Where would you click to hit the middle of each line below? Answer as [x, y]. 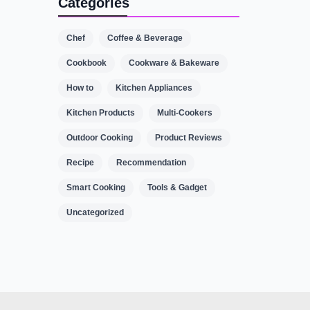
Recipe [80, 162]
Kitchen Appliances [154, 88]
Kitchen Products [100, 112]
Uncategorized [95, 212]
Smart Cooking [95, 187]
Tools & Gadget [177, 187]
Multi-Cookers [184, 112]
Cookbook [86, 63]
